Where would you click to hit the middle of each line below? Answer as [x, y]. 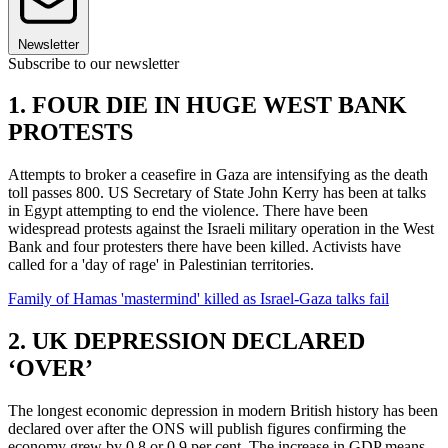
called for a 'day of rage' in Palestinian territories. [161, 265]
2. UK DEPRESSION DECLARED [186, 341]
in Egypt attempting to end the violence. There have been [188, 211]
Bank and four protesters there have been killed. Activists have [204, 247]
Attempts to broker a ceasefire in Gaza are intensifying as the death [218, 175]
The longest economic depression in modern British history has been [223, 411]
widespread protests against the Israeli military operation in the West [221, 229]
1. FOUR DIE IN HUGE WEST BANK [207, 105]
